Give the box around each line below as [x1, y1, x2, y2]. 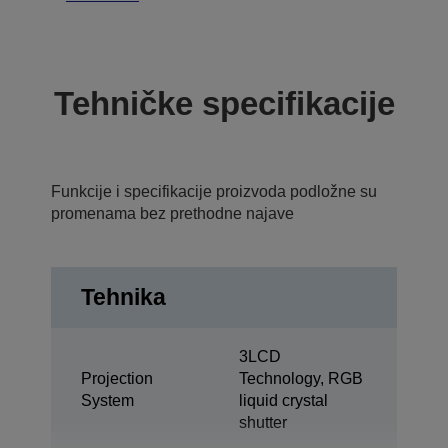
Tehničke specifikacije [53, 85, 395, 122]
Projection [81, 370, 153, 387]
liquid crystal [239, 392, 328, 409]
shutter [239, 414, 287, 431]
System [81, 392, 134, 409]
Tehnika [81, 284, 166, 310]
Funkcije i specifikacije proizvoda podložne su [51, 183, 377, 200]
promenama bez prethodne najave [51, 205, 294, 222]
